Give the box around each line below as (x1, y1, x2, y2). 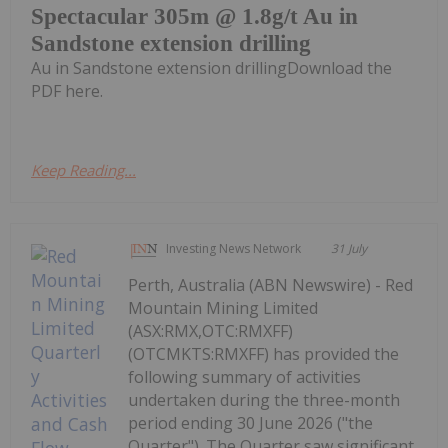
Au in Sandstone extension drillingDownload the (31, 56, 392, 79)
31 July (331, 239, 368, 257)
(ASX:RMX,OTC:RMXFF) (128, 319, 294, 342)
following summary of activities (128, 365, 362, 388)
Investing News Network (166, 239, 302, 257)
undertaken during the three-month (128, 388, 401, 411)
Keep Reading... (31, 159, 136, 180)
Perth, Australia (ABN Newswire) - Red (128, 273, 414, 296)
